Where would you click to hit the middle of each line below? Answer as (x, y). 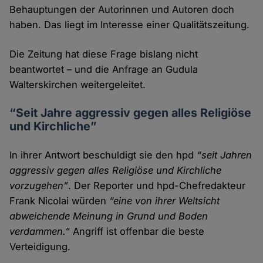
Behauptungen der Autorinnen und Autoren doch (122, 10)
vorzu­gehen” (39, 186)
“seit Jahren (225, 155)
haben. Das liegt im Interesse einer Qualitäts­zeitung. (130, 25)
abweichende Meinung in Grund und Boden (109, 216)
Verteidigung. (40, 247)
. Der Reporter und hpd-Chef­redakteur (157, 186)
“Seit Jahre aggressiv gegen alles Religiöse (131, 113)
